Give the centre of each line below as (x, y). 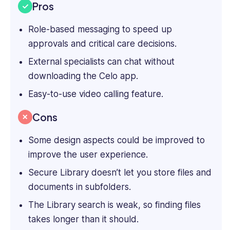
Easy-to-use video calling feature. (95, 94)
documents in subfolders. (82, 187)
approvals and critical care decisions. (102, 44)
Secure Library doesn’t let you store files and (120, 172)
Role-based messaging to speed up (100, 30)
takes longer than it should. (83, 219)
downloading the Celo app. (84, 76)
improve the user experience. (88, 155)
